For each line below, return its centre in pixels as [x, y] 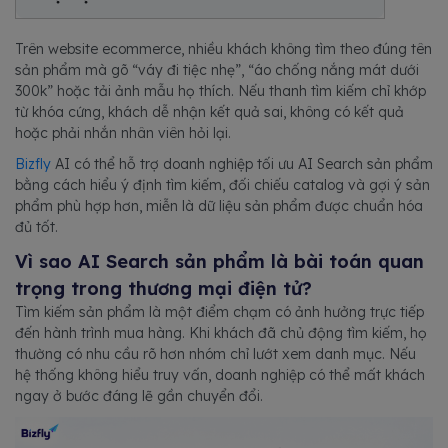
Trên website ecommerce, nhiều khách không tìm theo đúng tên [223, 49]
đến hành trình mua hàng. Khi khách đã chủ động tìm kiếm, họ [221, 333]
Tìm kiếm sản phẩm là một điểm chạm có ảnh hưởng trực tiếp [219, 312]
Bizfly [33, 164]
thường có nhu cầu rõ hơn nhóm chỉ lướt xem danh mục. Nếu [215, 354]
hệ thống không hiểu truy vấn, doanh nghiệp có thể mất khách [220, 375]
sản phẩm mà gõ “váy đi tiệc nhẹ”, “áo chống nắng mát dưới [217, 70]
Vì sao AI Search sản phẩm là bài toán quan [219, 261]
